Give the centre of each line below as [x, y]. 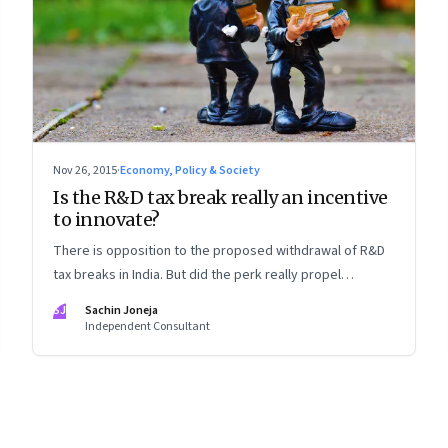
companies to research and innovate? [165, 299]
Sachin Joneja [121, 311]
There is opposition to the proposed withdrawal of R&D [219, 251]
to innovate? [106, 220]
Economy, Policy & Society [190, 171]
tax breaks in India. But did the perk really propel [197, 275]
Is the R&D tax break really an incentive [220, 198]
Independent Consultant [147, 327]
